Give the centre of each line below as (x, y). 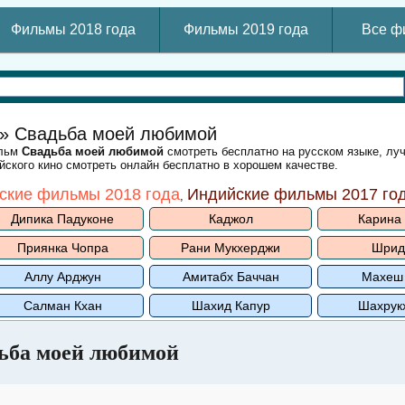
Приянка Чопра (62, 248)
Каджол (231, 219)
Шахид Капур (231, 306)
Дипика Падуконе (62, 219)
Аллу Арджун (62, 277)
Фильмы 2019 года (246, 29)
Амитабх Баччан (231, 277)
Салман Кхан (62, 306)
